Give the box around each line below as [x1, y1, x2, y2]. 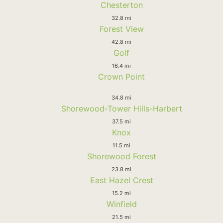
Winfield [106, 199, 137, 209]
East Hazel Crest [90, 175, 153, 185]
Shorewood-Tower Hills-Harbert [61, 103, 182, 113]
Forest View [99, 23, 144, 34]
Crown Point [98, 71, 145, 82]
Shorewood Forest [87, 151, 156, 161]
